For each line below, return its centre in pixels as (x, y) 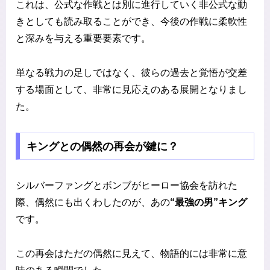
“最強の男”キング (209, 202)
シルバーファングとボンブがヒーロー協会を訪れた (127, 186)
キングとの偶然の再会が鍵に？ (102, 146)
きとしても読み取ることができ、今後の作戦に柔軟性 (131, 22)
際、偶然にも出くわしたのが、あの (93, 202)
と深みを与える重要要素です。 (83, 39)
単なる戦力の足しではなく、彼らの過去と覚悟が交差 (131, 72)
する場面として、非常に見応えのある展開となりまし (131, 89)
